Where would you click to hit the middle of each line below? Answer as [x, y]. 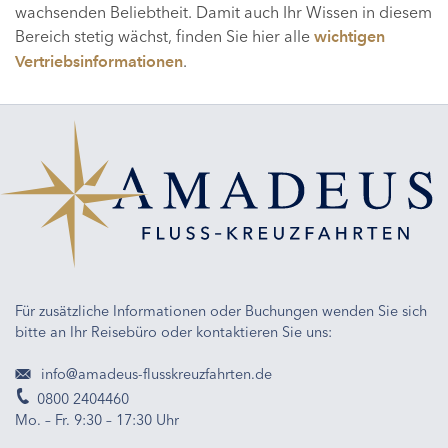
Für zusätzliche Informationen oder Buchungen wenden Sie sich [221, 311]
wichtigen [349, 36]
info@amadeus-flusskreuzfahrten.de [154, 374]
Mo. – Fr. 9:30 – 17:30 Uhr [97, 420]
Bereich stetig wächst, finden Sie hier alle [164, 35]
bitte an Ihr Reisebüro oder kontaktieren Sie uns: [173, 332]
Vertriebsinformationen [99, 61]
